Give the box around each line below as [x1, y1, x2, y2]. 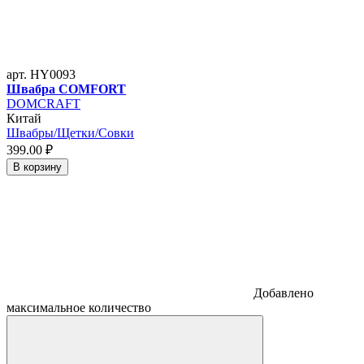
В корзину [13, 161, 62, 173]
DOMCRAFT [6, 97, 80, 110]
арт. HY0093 [6, 67, 76, 81]
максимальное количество [6, 301, 151, 314]
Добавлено [253, 286, 314, 300]
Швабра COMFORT [6, 82, 126, 96]
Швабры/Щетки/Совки [6, 126, 134, 140]
